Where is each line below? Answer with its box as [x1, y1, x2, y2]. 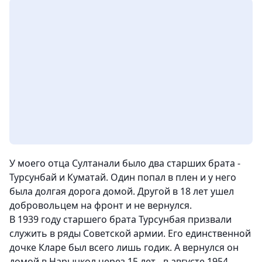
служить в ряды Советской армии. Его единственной [9, 227, 251, 240]
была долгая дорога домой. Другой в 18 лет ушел [9, 185, 234, 198]
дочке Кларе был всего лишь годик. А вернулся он [9, 241, 239, 254]
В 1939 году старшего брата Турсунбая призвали [9, 213, 232, 226]
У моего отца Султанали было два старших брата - [9, 157, 240, 170]
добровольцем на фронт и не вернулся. [9, 199, 192, 212]
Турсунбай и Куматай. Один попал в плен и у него [9, 171, 236, 184]
